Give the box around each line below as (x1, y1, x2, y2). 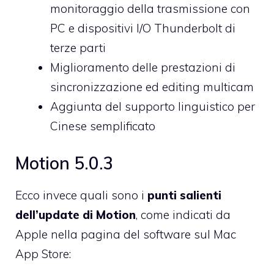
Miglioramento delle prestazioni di (50, 59, 235, 75)
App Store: (15, 246, 71, 262)
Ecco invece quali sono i (15, 188, 147, 203)
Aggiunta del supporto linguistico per (50, 98, 255, 114)
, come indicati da (136, 207, 231, 223)
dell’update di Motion (15, 207, 136, 223)
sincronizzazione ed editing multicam (50, 79, 254, 94)
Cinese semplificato (50, 118, 155, 133)
